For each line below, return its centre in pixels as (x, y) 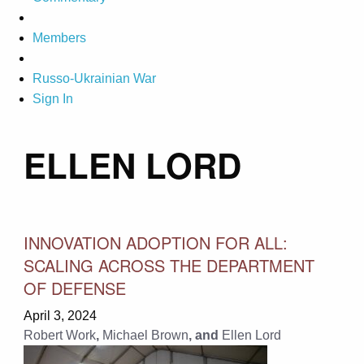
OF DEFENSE (74, 288)
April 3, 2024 (60, 315)
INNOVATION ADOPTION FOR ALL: (155, 242)
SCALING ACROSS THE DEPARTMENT (169, 265)
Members (59, 38)
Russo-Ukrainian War (94, 79)
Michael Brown (145, 335)
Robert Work (59, 335)
